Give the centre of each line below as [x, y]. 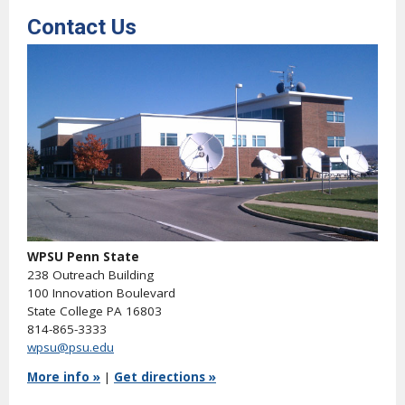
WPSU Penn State [83, 256]
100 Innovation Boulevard [101, 292]
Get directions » [165, 377]
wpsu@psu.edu [71, 347]
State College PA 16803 [94, 311]
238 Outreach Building [90, 274]
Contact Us [82, 26]
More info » [64, 377]
